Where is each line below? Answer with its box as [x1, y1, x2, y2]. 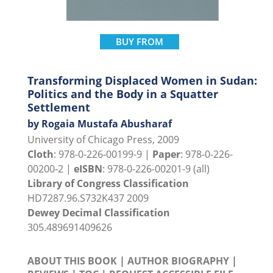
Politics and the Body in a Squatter [27, 87, 218, 102]
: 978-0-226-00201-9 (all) [102, 162, 210, 176]
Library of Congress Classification [27, 177, 189, 191]
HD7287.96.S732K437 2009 [27, 191, 149, 205]
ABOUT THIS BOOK [27, 254, 117, 268]
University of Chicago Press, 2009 [27, 133, 179, 147]
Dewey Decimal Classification [27, 206, 170, 220]
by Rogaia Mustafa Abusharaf [27, 117, 172, 131]
